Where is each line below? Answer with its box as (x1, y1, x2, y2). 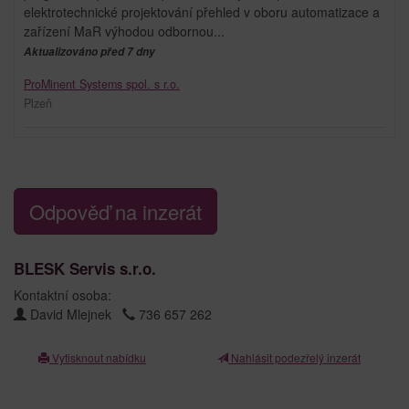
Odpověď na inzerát (29, 196, 202, 225)
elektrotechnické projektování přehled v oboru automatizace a (24, 2, 380, 21)
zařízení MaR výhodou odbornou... (24, 21, 225, 40)
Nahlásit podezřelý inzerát (228, 349, 361, 365)
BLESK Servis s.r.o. (14, 257, 156, 279)
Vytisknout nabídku (49, 349, 146, 365)
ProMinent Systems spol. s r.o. (24, 75, 180, 92)
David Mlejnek (26, 304, 122, 323)
